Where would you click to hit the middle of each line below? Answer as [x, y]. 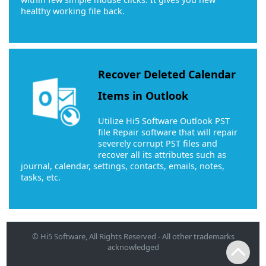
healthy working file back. [73, 11]
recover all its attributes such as [162, 154]
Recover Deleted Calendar [167, 75]
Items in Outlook [143, 96]
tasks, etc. [41, 177]
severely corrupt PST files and [158, 143]
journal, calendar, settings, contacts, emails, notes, [123, 166]
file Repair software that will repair [168, 132]
